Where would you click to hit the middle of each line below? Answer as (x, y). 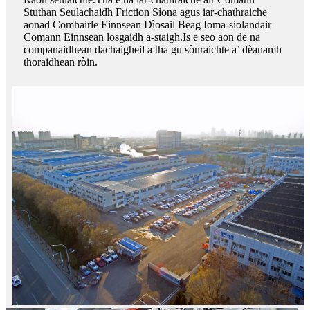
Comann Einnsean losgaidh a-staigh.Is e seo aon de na (142, 37)
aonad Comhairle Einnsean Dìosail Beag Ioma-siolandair (147, 24)
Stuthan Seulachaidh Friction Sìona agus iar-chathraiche (145, 12)
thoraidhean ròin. (61, 62)
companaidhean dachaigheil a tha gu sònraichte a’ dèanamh (153, 49)
